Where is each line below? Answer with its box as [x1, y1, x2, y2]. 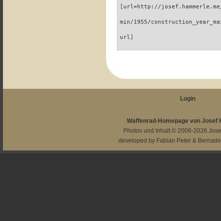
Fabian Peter [156, 137, 191, 144]
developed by [118, 137, 157, 144]
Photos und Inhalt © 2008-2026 [123, 127, 209, 134]
